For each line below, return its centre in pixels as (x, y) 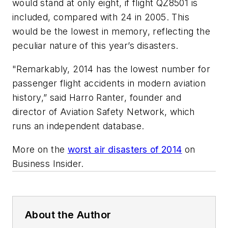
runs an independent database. (78, 126)
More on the (40, 149)
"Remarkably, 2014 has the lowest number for (111, 69)
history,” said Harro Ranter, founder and (97, 97)
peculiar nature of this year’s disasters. (95, 46)
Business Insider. (48, 163)
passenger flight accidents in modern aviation (109, 83)
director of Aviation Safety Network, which (104, 111)
